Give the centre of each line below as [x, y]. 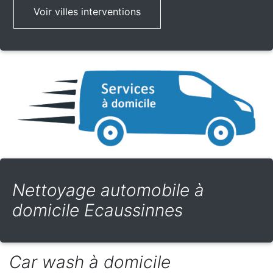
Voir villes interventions [87, 12]
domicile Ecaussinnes [97, 211]
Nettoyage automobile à [108, 190]
